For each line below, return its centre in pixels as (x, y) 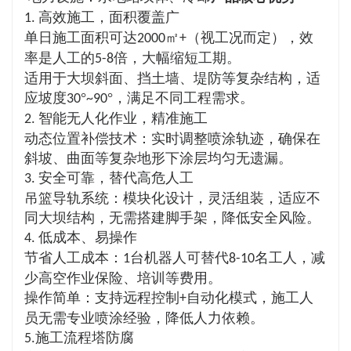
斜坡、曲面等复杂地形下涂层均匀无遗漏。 (158, 158)
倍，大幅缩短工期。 (177, 58)
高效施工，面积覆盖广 (109, 17)
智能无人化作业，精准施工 (123, 118)
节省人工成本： (74, 258)
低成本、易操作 (88, 237)
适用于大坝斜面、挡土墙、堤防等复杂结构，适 (172, 78)
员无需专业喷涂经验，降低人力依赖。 (144, 318)
